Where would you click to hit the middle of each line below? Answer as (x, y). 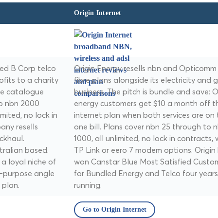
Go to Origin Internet (115, 209)
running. (88, 185)
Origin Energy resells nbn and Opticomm (145, 68)
